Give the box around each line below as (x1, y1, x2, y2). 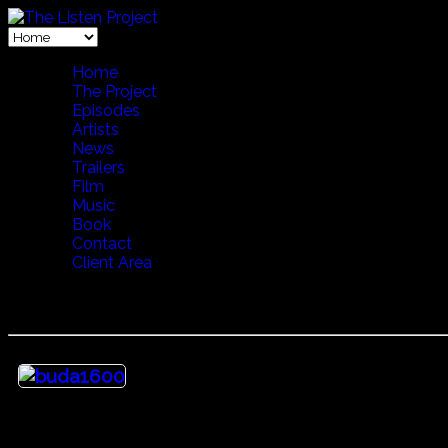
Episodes (72, 101, 140, 120)
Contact (72, 234, 132, 253)
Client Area (72, 253, 152, 272)
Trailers (72, 158, 125, 177)
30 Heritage (8, 293, 96, 313)
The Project (72, 82, 157, 101)
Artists (72, 120, 119, 139)
